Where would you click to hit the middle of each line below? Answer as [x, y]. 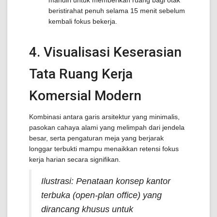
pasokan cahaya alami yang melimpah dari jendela [107, 127]
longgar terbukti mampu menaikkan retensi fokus [104, 149]
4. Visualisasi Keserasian [105, 52]
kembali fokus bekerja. [83, 21]
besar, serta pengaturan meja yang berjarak [96, 138]
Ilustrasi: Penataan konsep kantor [106, 181]
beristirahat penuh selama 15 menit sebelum [117, 11]
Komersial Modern [85, 96]
